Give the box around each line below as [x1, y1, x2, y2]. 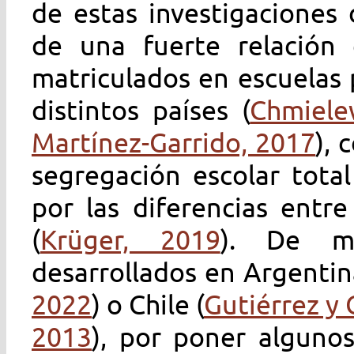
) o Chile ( [92, 288, 204, 320]
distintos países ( [32, 93, 250, 126]
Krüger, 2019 [40, 223, 220, 255]
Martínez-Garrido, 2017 [32, 126, 316, 158]
